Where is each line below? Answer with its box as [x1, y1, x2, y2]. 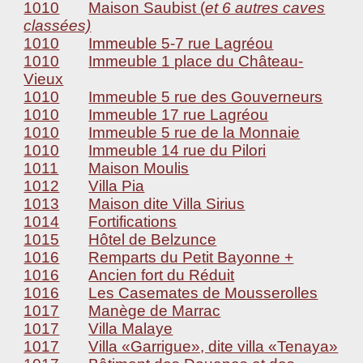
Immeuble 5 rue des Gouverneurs [88, 88, 323, 105]
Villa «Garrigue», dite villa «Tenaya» [88, 338, 339, 355]
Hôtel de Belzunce [88, 231, 217, 248]
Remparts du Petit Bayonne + [88, 249, 294, 266]
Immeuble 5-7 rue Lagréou [88, 35, 274, 52]
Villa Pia [88, 177, 145, 194]
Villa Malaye [88, 320, 173, 337]
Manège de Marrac [88, 302, 221, 319]
